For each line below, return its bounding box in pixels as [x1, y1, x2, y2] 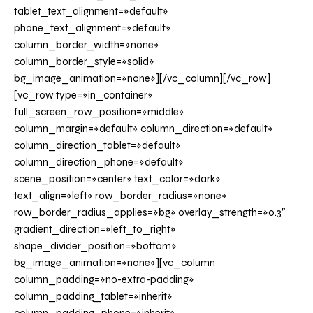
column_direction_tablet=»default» [14, 139, 181, 152]
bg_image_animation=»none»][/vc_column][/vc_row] [14, 72, 270, 85]
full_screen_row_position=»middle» [14, 105, 184, 119]
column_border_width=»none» [14, 38, 159, 52]
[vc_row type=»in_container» [14, 89, 153, 102]
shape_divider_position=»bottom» [14, 240, 177, 253]
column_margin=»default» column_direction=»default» [14, 122, 273, 136]
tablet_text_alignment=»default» [14, 5, 168, 18]
